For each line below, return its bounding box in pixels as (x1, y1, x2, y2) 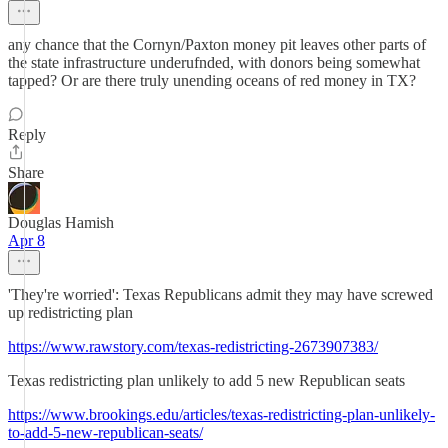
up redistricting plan (8, 304, 133, 321)
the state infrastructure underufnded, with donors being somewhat (8, 54, 420, 71)
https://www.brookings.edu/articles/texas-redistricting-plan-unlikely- (8, 406, 435, 423)
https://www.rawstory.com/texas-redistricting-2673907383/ (8, 338, 378, 355)
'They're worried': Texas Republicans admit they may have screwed (8, 286, 433, 303)
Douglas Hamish (8, 214, 114, 231)
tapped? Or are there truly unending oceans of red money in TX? (8, 72, 416, 89)
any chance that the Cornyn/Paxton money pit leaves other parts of (8, 36, 426, 53)
